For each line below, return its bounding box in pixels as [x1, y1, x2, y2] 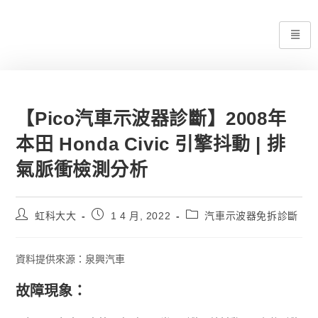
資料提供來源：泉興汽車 [16, 253, 126, 265]
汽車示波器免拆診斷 [204, 210, 298, 221]
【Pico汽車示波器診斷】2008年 [16, 108, 287, 129]
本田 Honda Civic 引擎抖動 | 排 [16, 133, 286, 155]
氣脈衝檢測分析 [16, 159, 148, 180]
